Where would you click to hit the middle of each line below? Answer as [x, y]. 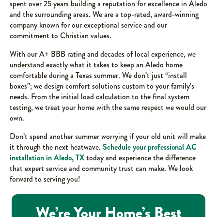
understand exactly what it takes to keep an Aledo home [96, 65]
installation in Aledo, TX [47, 158]
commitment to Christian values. [61, 36]
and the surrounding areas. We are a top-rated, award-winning [104, 15]
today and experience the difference [140, 158]
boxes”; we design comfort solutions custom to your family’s [102, 86]
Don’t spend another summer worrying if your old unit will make [108, 137]
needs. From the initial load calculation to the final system [100, 97]
